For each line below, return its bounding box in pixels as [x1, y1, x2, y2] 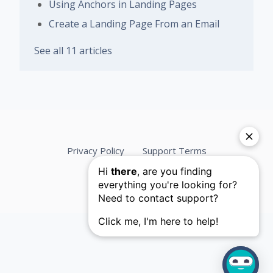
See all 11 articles [34, 43, 112, 57]
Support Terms [142, 144, 207, 157]
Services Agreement [94, 166, 179, 179]
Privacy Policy [66, 144, 124, 157]
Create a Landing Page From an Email [49, 16, 219, 30]
